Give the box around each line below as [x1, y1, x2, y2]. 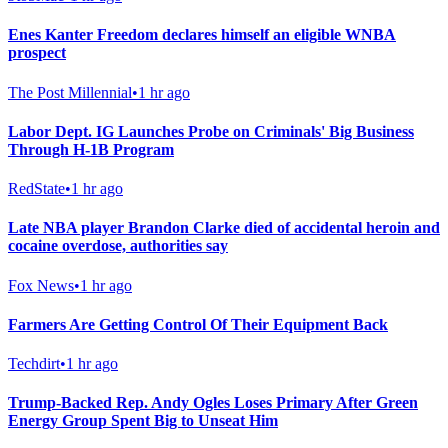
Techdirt [8, 355, 60, 373]
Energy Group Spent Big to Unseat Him [8, 412, 278, 430]
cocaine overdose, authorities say [8, 237, 228, 255]
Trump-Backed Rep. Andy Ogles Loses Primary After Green [8, 394, 418, 412]
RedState [8, 180, 65, 198]
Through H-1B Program [8, 140, 174, 158]
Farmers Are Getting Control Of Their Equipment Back [8, 315, 388, 333]
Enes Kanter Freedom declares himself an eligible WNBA [8, 26, 396, 44]
